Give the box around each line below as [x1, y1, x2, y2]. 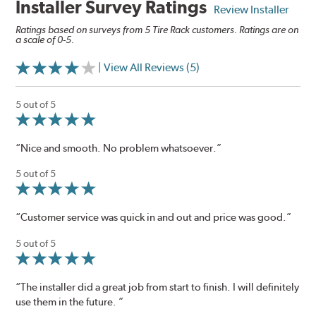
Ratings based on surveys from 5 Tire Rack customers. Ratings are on [16, 24, 299, 36]
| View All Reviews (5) [98, 60, 200, 74]
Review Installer [214, 3, 289, 17]
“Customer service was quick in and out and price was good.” [16, 211, 292, 224]
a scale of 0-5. [16, 34, 75, 46]
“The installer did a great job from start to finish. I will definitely [16, 280, 300, 293]
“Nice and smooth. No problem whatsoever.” [16, 142, 222, 154]
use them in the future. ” [16, 295, 124, 308]
